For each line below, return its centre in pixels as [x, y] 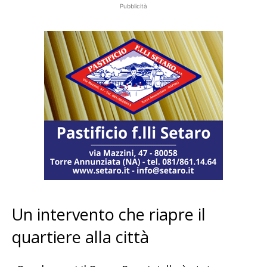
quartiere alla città [80, 237]
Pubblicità [133, 6]
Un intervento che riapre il [109, 215]
